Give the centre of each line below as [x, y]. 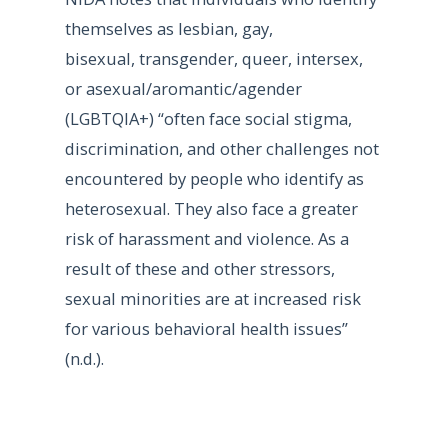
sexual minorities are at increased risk [212, 298]
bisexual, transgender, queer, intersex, [213, 58]
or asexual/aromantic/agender [183, 88]
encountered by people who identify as [214, 178]
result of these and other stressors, [199, 268]
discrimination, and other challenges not [221, 148]
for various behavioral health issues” [206, 328]
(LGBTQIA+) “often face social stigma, [208, 118]
